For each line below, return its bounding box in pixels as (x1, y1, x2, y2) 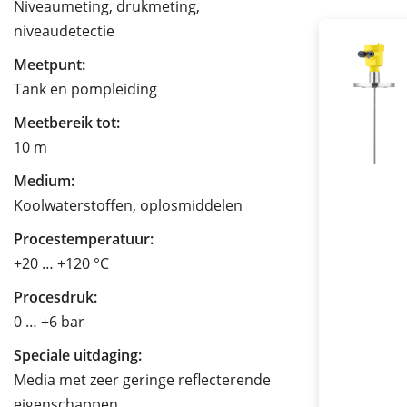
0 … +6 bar (14, 312, 84, 333)
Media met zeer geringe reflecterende (14, 370, 271, 391)
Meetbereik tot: (14, 113, 120, 134)
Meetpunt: (14, 55, 85, 75)
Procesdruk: (14, 287, 97, 308)
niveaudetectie (14, 21, 114, 42)
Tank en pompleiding (14, 79, 157, 100)
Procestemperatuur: (14, 229, 154, 250)
